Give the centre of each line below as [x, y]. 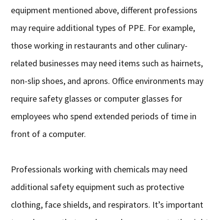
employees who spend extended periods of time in [104, 116]
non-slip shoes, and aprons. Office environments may [107, 81]
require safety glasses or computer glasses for [97, 98]
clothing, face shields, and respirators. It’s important [107, 204]
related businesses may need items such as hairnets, [107, 63]
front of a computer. [49, 134]
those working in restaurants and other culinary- [99, 45]
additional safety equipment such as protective [98, 187]
